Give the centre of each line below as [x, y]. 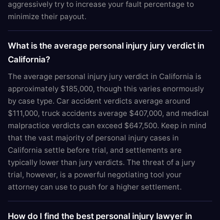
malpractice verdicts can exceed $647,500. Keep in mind [107, 125]
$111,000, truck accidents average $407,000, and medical [108, 113]
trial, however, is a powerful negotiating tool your [95, 175]
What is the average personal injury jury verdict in [106, 46]
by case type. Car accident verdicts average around [99, 101]
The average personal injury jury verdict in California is [105, 76]
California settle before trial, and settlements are [95, 150]
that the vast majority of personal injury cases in [93, 138]
